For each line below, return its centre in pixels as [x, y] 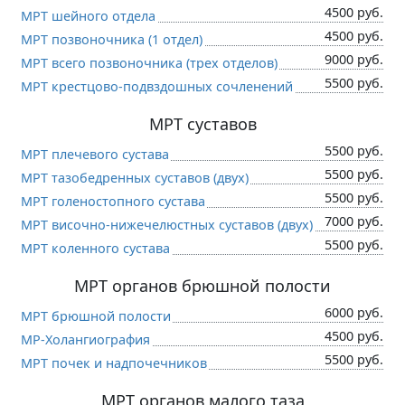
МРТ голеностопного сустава [113, 201]
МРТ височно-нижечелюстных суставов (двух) [167, 224]
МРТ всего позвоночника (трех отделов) [149, 62]
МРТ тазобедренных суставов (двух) [135, 177]
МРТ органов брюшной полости [202, 285]
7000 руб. [354, 221]
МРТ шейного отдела [88, 15]
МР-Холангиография [85, 339]
